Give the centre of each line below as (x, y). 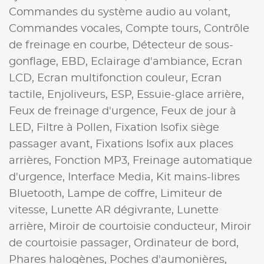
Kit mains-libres (198, 177)
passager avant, (52, 144)
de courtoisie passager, (71, 243)
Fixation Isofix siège (167, 128)
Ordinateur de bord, (186, 243)
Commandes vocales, (67, 29)
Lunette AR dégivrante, (114, 210)
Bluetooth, (38, 194)
